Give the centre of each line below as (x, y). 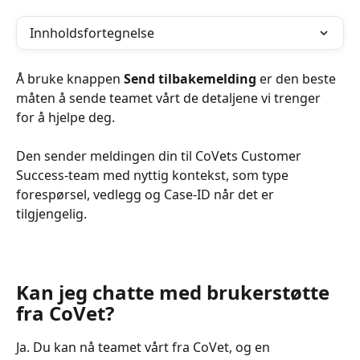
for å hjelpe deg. (65, 117)
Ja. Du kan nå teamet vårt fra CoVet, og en (145, 348)
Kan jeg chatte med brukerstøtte (175, 292)
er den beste (298, 79)
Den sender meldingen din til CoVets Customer (160, 156)
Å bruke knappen (70, 79)
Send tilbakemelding (190, 79)
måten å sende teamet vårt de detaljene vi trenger (170, 98)
